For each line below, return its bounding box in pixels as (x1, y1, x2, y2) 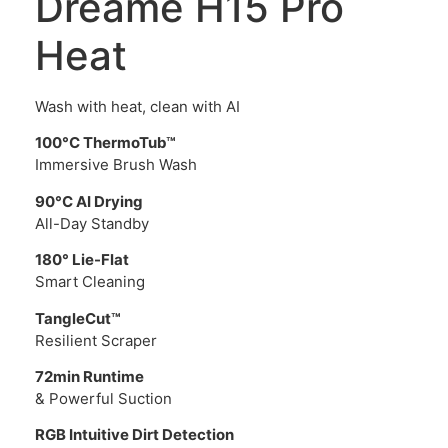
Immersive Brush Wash (35, 155, 197, 175)
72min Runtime (35, 366, 144, 386)
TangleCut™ (35, 308, 121, 328)
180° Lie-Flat (35, 250, 129, 270)
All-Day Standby (35, 213, 149, 233)
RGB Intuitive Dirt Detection (35, 425, 234, 445)
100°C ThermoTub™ (35, 133, 176, 153)
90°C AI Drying (35, 191, 143, 211)
